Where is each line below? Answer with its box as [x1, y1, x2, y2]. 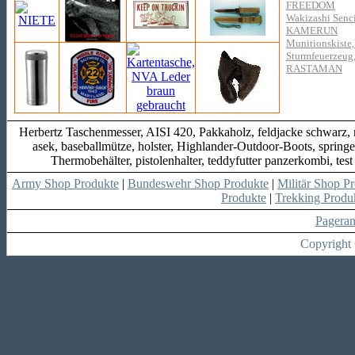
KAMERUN [286, 25, 338, 36]
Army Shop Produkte [12, 177, 119, 190]
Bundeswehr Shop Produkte [128, 177, 269, 190]
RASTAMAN [286, 63, 342, 74]
